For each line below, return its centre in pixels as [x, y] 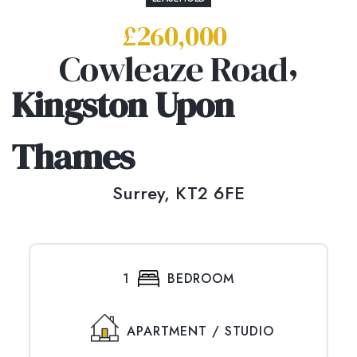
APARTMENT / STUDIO [200, 331]
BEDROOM [201, 279]
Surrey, [144, 193]
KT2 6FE [210, 193]
